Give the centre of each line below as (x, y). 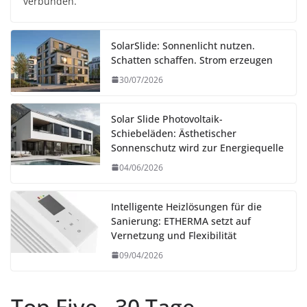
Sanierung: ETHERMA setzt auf (181, 221)
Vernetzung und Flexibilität (174, 235)
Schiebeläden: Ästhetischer (174, 133)
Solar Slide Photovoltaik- (167, 119)
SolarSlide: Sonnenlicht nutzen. (183, 45)
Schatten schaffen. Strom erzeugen (192, 60)
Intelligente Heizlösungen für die (186, 206)
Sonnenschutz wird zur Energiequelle (197, 147)
